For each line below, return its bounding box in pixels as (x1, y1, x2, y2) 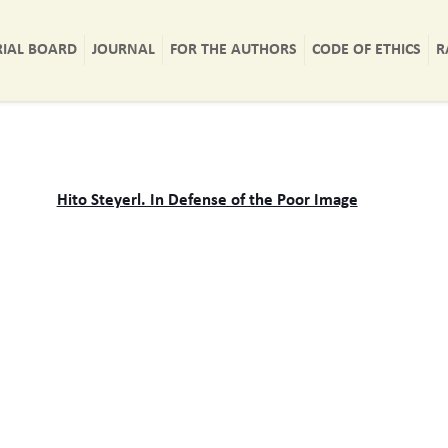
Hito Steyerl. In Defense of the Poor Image (56, 192, 358, 209)
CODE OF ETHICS (312, 42, 422, 58)
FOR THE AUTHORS (170, 42, 298, 58)
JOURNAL (92, 42, 156, 58)
